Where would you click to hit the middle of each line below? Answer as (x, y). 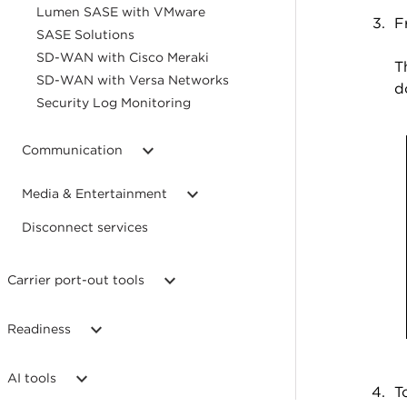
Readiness (39, 329)
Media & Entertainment (94, 194)
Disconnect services (85, 227)
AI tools (32, 378)
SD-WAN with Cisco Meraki (123, 57)
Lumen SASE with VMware (121, 12)
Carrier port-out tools (76, 280)
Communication (72, 150)
